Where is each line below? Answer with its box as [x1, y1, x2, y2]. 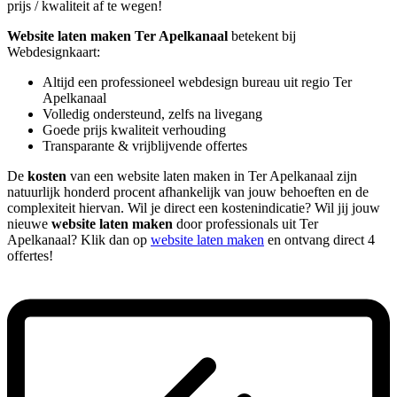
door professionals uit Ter [173, 215, 318, 231]
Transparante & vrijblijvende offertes [43, 137, 247, 153]
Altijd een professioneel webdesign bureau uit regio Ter [43, 74, 352, 90]
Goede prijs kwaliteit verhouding [43, 121, 226, 137]
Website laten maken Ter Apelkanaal [7, 27, 228, 43]
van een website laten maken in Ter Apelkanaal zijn [66, 167, 357, 183]
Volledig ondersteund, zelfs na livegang [43, 105, 262, 121]
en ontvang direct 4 [264, 231, 375, 247]
